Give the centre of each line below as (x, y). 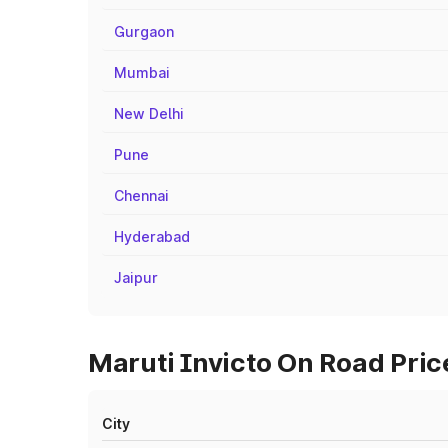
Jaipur (136, 277)
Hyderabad (152, 236)
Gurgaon (144, 31)
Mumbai (142, 72)
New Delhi (149, 113)
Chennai (141, 195)
